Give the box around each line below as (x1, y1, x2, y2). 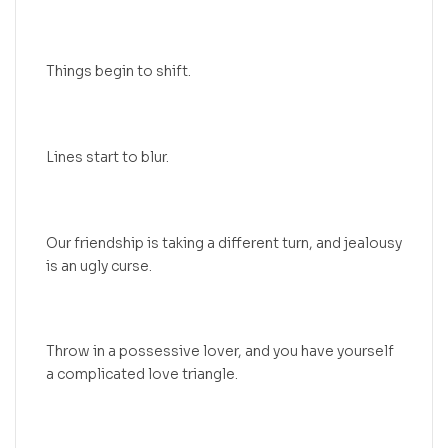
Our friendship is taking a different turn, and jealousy (46, 233, 402, 252)
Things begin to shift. (46, 62, 191, 81)
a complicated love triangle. (46, 365, 238, 384)
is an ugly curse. (46, 256, 152, 275)
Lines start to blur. (46, 148, 169, 166)
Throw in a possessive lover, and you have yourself (46, 342, 394, 361)
